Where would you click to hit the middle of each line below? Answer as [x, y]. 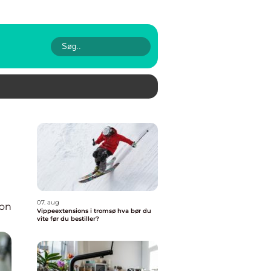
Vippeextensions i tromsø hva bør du [77, 211]
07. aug [48, 202]
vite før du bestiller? [68, 219]
